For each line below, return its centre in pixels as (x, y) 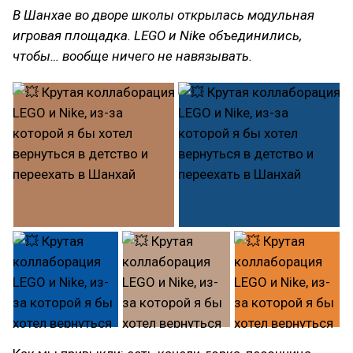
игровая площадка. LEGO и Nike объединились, (157, 35)
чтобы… (37, 56)
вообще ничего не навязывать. (157, 56)
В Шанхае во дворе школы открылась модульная (163, 15)
